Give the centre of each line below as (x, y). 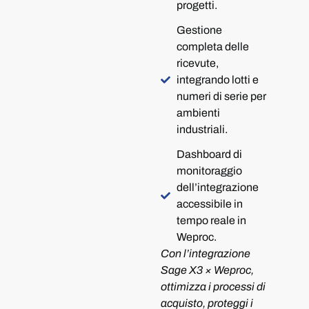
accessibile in (209, 204)
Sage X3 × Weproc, (208, 270)
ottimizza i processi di (213, 287)
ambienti (198, 113)
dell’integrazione (217, 187)
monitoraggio (209, 171)
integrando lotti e (217, 80)
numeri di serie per (221, 96)
